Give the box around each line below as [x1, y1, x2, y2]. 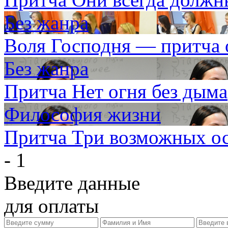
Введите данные [4, 172, 140, 194]
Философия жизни [4, 103, 161, 125]
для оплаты [4, 195, 99, 217]
